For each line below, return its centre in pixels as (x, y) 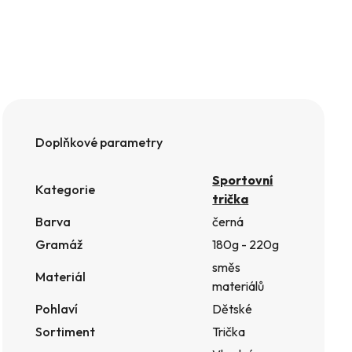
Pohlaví (57, 308)
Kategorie (66, 189)
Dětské (233, 308)
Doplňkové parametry (99, 142)
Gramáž (59, 244)
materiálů (238, 286)
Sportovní (243, 180)
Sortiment (66, 331)
